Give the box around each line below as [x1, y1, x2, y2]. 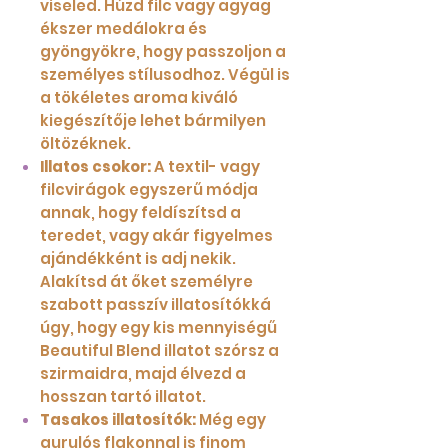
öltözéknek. [40, 133, 131, 155]
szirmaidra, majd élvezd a [40, 363, 246, 385]
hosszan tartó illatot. [40, 386, 206, 408]
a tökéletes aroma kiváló [40, 87, 238, 109]
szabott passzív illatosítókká [40, 294, 271, 316]
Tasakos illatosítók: [40, 409, 196, 431]
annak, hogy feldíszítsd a [40, 202, 241, 224]
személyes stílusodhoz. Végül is [40, 64, 290, 86]
